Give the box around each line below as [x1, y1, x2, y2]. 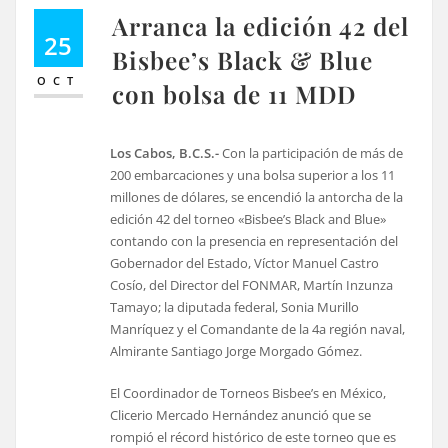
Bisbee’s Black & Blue [112, 43, 374, 76]
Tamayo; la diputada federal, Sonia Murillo [110, 297, 360, 316]
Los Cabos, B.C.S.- [110, 143, 223, 162]
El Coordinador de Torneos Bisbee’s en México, [110, 383, 387, 402]
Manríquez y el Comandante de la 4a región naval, [110, 319, 406, 338]
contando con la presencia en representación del [110, 231, 399, 250]
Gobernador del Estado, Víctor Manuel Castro [110, 253, 380, 272]
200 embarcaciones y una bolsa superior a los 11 [110, 165, 396, 184]
